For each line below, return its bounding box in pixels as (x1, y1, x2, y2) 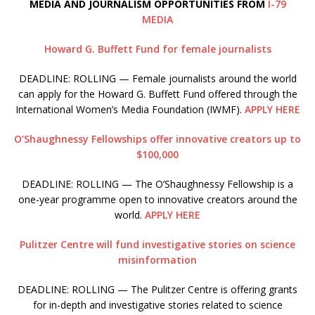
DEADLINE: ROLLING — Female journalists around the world (18, 72, 297, 86)
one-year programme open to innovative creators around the (18, 193, 297, 207)
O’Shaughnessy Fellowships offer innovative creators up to (14, 132, 301, 146)
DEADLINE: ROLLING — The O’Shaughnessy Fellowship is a (22, 177, 293, 191)
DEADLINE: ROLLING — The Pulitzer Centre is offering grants (18, 283, 297, 297)
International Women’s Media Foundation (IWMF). (15, 103, 245, 117)
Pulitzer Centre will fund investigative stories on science (20, 238, 295, 252)
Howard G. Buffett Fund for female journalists (44, 42, 271, 56)
